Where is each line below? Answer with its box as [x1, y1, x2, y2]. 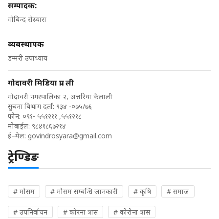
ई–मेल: [8, 131, 28, 140]
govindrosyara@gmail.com [28, 131, 112, 140]
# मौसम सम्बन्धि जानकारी [50, 186, 118, 196]
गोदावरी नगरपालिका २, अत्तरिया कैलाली [8, 91, 112, 101]
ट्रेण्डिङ [8, 148, 39, 164]
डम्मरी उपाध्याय [8, 53, 47, 63]
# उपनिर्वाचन [13, 207, 47, 217]
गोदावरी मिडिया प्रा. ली [8, 77, 74, 88]
